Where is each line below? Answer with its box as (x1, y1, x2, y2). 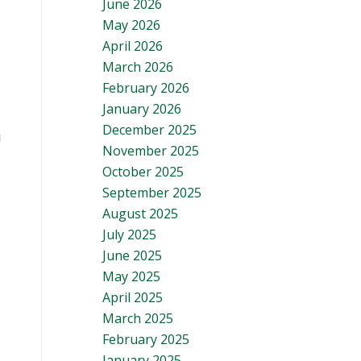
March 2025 (102, 309, 173, 327)
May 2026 (102, 16, 160, 34)
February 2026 (102, 79, 189, 97)
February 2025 (102, 330, 189, 348)
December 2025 (102, 121, 197, 139)
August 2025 (102, 205, 178, 222)
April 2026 (102, 37, 163, 55)
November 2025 (102, 142, 199, 160)
